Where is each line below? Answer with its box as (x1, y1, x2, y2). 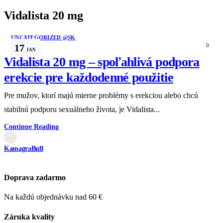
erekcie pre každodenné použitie (4, 70, 173, 85)
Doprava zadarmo (4, 173, 66, 182)
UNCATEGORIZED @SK (11, 34, 76, 40)
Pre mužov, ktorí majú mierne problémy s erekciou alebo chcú (4, 91, 198, 100)
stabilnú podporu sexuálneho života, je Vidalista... (4, 105, 160, 113)
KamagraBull (4, 144, 43, 152)
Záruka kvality (4, 212, 55, 221)
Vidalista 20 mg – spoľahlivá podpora (4, 54, 200, 69)
